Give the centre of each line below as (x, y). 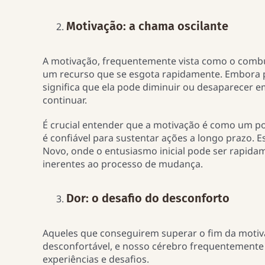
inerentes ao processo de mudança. (124, 164)
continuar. (66, 100)
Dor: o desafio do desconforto (148, 198)
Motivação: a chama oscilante (147, 26)
